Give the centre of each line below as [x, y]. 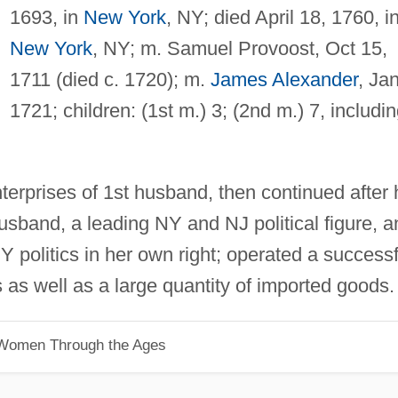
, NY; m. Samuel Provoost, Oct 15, [239, 48]
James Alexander [284, 79]
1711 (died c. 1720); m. [110, 79]
